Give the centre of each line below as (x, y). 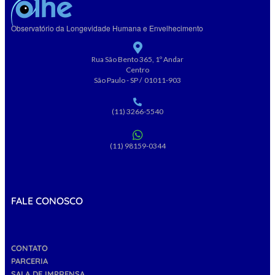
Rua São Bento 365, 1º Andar (137, 60)
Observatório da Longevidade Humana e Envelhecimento (107, 28)
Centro (137, 70)
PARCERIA (29, 261)
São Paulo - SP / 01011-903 (137, 80)
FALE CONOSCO (47, 201)
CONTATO (29, 248)
